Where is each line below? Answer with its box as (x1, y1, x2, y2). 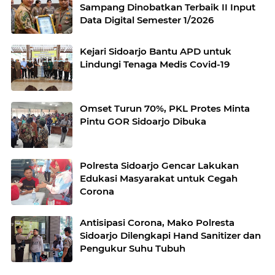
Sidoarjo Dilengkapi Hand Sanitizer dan (80, 230, 261, 242)
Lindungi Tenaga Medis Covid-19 (80, 58, 230, 71)
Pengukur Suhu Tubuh (80, 242, 185, 255)
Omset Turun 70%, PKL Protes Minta (80, 103, 250, 115)
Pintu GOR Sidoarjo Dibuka (80, 115, 206, 128)
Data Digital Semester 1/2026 (80, 14, 214, 26)
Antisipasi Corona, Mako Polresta (80, 217, 234, 229)
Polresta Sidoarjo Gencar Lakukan (80, 160, 239, 172)
